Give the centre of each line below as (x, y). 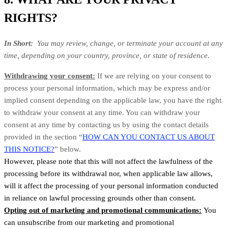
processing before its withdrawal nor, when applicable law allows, (108, 174)
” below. (68, 149)
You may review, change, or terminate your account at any (130, 44)
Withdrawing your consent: (50, 76)
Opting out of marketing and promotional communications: (103, 210)
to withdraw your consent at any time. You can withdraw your (102, 113)
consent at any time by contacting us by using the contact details (106, 125)
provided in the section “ (43, 137)
